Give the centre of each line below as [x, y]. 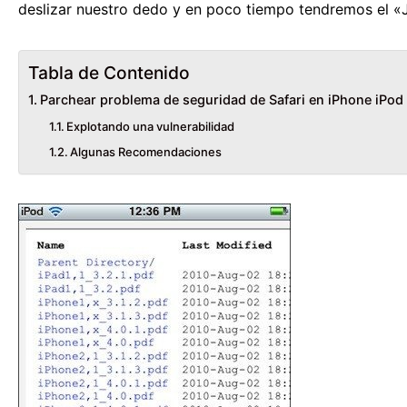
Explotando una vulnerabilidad [151, 126]
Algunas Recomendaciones [146, 151]
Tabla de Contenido [109, 72]
